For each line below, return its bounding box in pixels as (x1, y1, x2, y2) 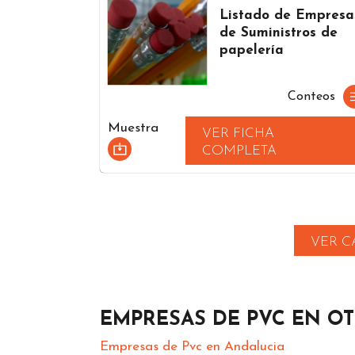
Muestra (108, 121, 158, 136)
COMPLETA (202, 143, 277, 158)
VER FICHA (202, 126, 275, 140)
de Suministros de (219, 25, 338, 40)
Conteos (288, 90, 335, 103)
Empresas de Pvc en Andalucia (100, 339, 284, 353)
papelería (219, 43, 284, 57)
